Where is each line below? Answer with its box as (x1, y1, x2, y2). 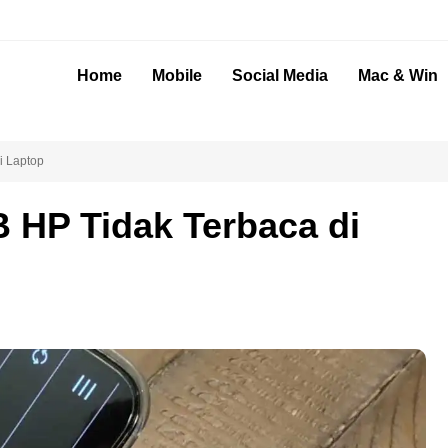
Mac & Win (358, 67, 438, 84)
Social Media (232, 67, 328, 84)
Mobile (152, 67, 202, 84)
